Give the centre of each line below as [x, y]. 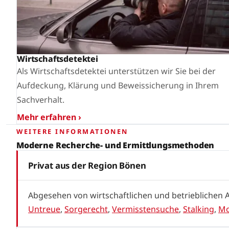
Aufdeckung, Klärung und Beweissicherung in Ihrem [118, 86]
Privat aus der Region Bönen [87, 165]
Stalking [199, 209]
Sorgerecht [86, 209]
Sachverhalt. [41, 100]
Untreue [44, 209]
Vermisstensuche [145, 209]
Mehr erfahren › [49, 117]
